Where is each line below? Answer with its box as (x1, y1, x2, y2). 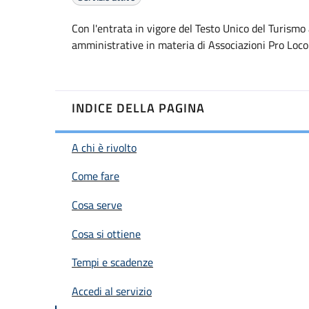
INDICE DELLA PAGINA (72, 98, 205, 118)
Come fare (72, 168, 119, 185)
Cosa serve (72, 197, 122, 214)
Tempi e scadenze (72, 254, 153, 271)
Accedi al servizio (72, 282, 152, 299)
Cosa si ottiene (72, 225, 141, 242)
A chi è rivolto (72, 139, 137, 156)
